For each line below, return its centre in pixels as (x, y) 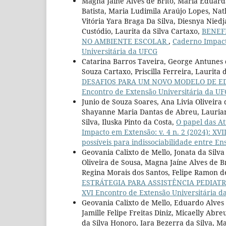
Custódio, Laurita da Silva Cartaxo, (142, 31)
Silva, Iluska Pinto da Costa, (129, 122)
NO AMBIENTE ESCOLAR (125, 41)
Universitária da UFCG (120, 51)
